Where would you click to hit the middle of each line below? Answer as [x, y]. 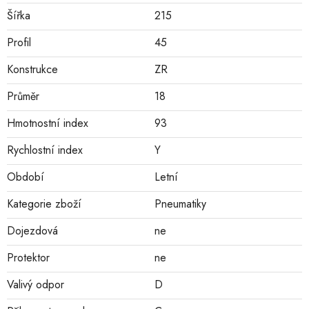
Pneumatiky [180, 204]
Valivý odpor [36, 285]
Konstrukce [32, 70]
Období [26, 177]
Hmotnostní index [48, 123]
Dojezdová [32, 231]
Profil [19, 43]
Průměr [23, 97]
